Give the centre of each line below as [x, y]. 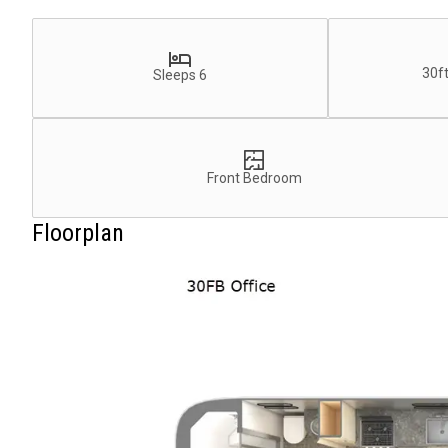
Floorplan [78, 233]
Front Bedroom [254, 177]
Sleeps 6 [180, 75]
